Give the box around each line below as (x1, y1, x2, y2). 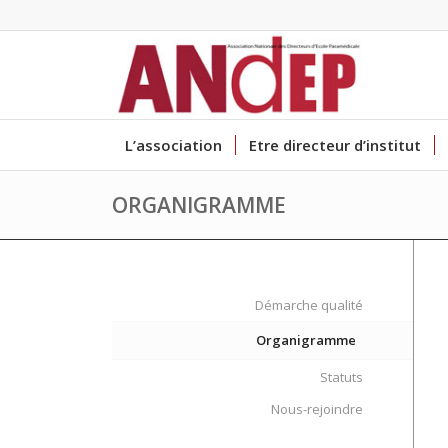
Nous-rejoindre (271, 400, 364, 418)
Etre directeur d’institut (249, 135, 421, 155)
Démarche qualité (255, 296, 364, 314)
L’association (125, 135, 222, 155)
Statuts (320, 368, 364, 386)
